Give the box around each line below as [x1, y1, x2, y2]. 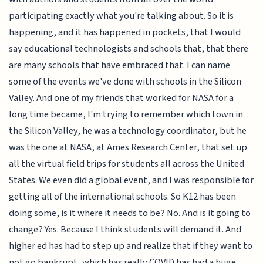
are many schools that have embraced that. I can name [9, 58, 231, 73]
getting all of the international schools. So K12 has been [9, 190, 237, 204]
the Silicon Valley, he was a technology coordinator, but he [9, 124, 247, 139]
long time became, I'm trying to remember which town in [9, 107, 244, 122]
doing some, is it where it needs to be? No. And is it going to [9, 206, 251, 221]
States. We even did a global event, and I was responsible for [9, 173, 254, 188]
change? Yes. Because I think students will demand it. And [9, 222, 242, 237]
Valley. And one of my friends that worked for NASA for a [9, 91, 234, 106]
